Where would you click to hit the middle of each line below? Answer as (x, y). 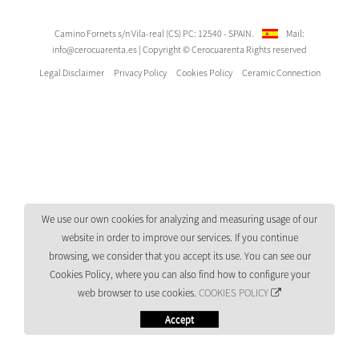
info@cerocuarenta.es (95, 50)
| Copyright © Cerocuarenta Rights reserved (223, 50)
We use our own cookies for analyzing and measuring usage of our (179, 219)
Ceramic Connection (281, 73)
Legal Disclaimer (71, 73)
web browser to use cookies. (138, 293)
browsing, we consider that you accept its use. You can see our (179, 256)
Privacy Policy (140, 73)
